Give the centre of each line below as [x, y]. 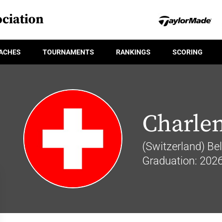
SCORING [188, 52]
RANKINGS [133, 52]
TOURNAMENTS [68, 52]
